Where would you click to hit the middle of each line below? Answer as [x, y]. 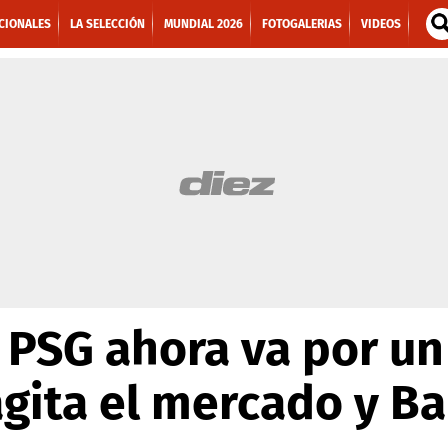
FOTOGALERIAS [302, 24]
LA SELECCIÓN [107, 24]
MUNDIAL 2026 [203, 24]
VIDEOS [381, 24]
